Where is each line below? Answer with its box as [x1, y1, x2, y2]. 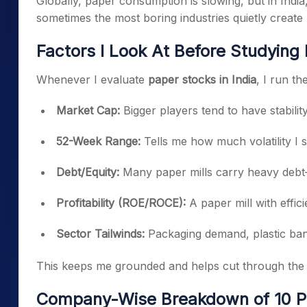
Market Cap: [56, 103, 120, 117]
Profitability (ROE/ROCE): [56, 196, 186, 210]
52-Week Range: [56, 134, 140, 148]
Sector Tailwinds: [56, 227, 145, 241]
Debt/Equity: [56, 165, 119, 179]
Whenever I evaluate [36, 73, 148, 86]
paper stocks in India [148, 73, 256, 86]
